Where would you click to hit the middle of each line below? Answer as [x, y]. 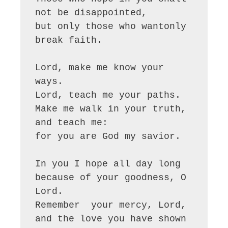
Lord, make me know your [100, 68]
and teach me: [72, 123]
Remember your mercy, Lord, [111, 205]
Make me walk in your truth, [111, 109]
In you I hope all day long [108, 164]
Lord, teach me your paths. [108, 95]
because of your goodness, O [111, 178]
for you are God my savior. [108, 137]
